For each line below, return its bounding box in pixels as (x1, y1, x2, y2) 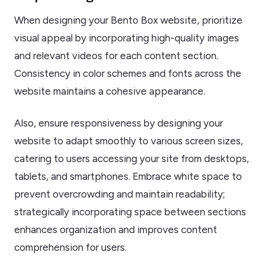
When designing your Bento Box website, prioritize (14, 14, 243, 27)
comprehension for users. (14, 241, 127, 254)
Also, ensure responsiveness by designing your (14, 117, 223, 130)
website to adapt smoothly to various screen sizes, (14, 135, 243, 147)
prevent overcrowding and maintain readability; (14, 188, 225, 201)
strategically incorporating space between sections (14, 206, 246, 218)
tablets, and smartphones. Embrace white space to (14, 170, 242, 183)
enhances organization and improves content (14, 224, 217, 236)
